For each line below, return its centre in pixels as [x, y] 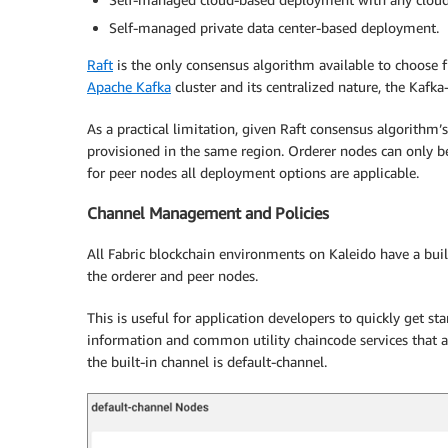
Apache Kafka [129, 87]
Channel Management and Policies [208, 213]
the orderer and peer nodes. [172, 275]
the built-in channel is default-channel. [207, 361]
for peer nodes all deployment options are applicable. [253, 173]
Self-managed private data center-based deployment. [274, 28]
